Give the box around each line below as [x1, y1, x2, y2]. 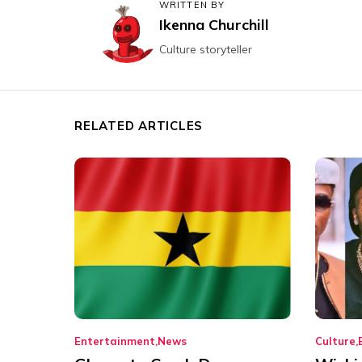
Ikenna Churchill [159, 15, 269, 34]
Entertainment [74, 335, 155, 348]
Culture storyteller [159, 41, 252, 57]
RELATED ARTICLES [74, 117, 203, 133]
